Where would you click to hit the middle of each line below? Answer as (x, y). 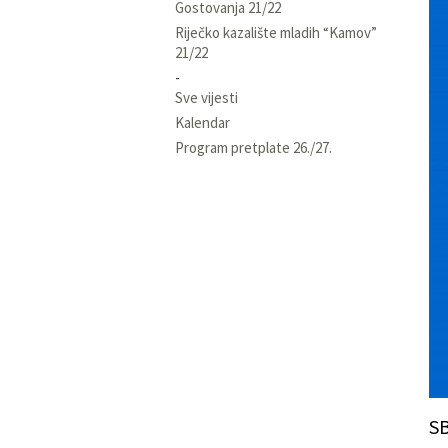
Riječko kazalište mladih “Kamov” (276, 32)
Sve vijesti (206, 97)
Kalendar (202, 122)
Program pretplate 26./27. (253, 147)
